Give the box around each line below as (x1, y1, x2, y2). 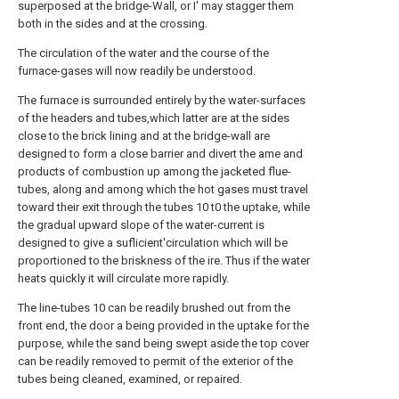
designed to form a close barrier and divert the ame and (18, 147, 303, 160)
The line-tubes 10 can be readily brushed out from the (18, 301, 290, 314)
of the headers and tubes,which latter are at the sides (18, 111, 289, 125)
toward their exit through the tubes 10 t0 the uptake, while (18, 200, 310, 214)
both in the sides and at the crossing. (18, 17, 208, 30)
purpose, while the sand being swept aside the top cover (18, 337, 309, 350)
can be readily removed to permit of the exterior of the (18, 354, 293, 368)
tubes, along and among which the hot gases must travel (18, 183, 308, 196)
